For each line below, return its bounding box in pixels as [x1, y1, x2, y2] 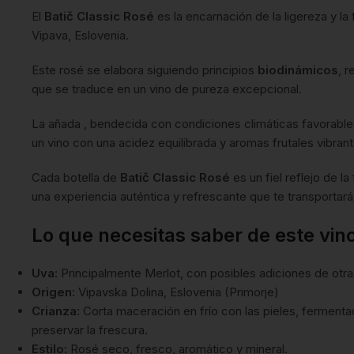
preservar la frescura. [32, 322, 148, 338]
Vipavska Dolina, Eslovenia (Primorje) [75, 284, 279, 300]
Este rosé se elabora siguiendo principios [32, 62, 258, 78]
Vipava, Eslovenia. [32, 28, 129, 43]
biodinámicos [258, 62, 338, 78]
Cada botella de [32, 170, 120, 186]
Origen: [32, 284, 75, 300]
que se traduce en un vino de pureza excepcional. [32, 81, 302, 97]
